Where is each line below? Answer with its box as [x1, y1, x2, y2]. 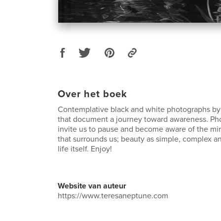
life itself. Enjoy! [58, 144, 112, 154]
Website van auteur [58, 181, 126, 191]
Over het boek [58, 88, 127, 101]
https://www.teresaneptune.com [58, 191, 168, 201]
